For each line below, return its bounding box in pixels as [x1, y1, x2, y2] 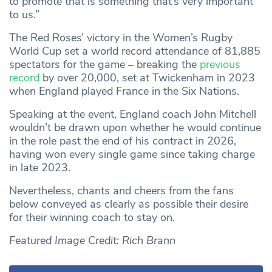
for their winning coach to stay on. [9, 209, 175, 225]
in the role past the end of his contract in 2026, [9, 133, 236, 148]
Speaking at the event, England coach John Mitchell [9, 106, 256, 121]
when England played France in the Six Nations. [9, 83, 239, 98]
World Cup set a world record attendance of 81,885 [9, 43, 260, 58]
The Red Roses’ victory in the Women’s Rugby [9, 30, 233, 45]
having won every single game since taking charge [9, 146, 255, 161]
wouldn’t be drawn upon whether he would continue [9, 120, 261, 135]
